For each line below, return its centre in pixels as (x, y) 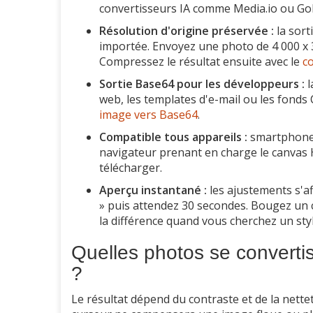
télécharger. (131, 168)
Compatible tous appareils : (173, 137)
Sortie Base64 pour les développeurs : (202, 84)
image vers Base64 (148, 115)
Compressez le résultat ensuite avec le (201, 62)
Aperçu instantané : (153, 190)
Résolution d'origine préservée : (187, 31)
